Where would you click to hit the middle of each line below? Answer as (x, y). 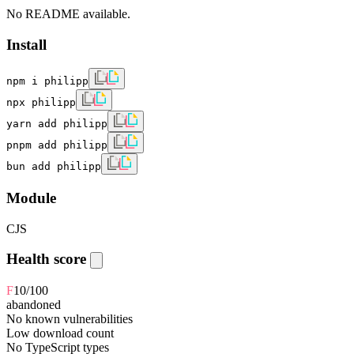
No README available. (68, 13)
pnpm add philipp (57, 145)
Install (26, 44)
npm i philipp (47, 81)
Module (31, 198)
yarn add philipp (57, 124)
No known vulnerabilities (70, 319)
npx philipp (41, 103)
